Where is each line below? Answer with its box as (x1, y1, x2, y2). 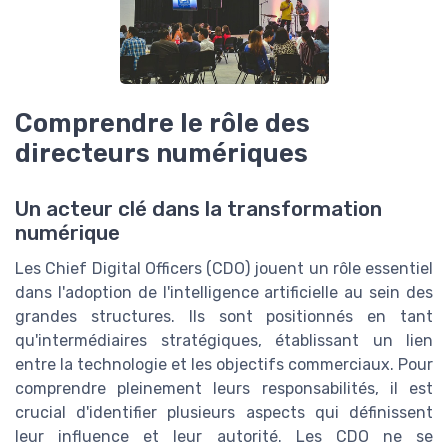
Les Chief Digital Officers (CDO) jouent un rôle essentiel (15, 259, 433, 279)
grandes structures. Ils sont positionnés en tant (15, 307, 433, 327)
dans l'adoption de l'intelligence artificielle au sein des (15, 283, 433, 303)
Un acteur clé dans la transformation (15, 197, 382, 222)
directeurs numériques (15, 138, 308, 168)
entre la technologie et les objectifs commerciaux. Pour (15, 355, 433, 375)
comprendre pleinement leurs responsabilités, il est (15, 379, 433, 399)
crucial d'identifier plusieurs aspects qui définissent (15, 403, 433, 423)
